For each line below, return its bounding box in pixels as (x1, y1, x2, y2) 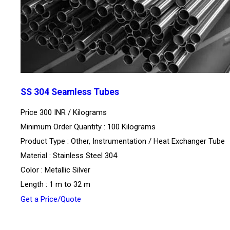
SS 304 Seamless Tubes (21, 86, 119, 97)
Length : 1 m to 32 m (21, 180, 90, 189)
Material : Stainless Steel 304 (21, 151, 117, 161)
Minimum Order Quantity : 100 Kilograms (21, 122, 156, 132)
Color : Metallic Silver (21, 165, 90, 175)
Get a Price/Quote (21, 195, 81, 204)
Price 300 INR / (21, 108, 73, 118)
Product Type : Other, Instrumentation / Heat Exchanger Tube (21, 137, 225, 146)
